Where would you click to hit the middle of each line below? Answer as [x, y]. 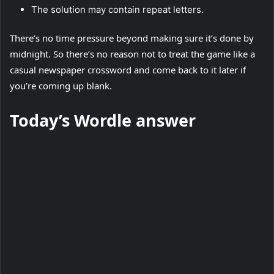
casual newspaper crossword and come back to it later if [128, 70]
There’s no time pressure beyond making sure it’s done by [132, 38]
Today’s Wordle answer [103, 120]
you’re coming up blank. [62, 86]
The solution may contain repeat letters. [117, 10]
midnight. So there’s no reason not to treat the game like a [132, 54]
